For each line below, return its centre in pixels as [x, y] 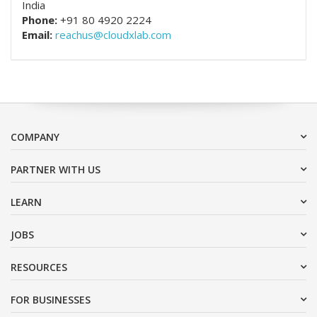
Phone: [40, 20]
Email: [37, 35]
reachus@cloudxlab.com [113, 35]
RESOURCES [39, 267]
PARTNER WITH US [56, 170]
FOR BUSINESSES [51, 300]
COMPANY [35, 137]
